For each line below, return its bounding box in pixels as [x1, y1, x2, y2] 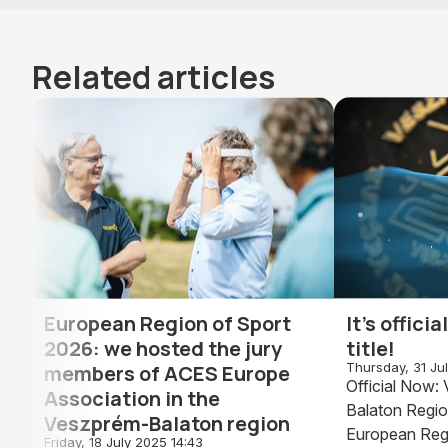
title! [346, 334, 395, 362]
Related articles [32, 55, 275, 100]
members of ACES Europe [44, 359, 290, 387]
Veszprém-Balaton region [44, 409, 290, 437]
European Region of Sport [44, 309, 291, 337]
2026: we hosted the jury [44, 334, 282, 362]
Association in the [44, 384, 220, 412]
